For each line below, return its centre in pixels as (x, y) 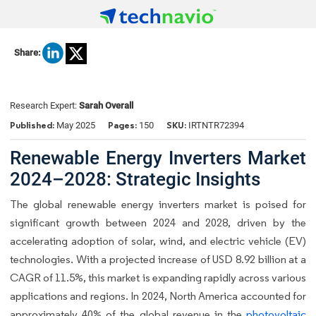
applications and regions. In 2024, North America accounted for (158, 296)
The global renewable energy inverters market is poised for (158, 204)
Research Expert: (44, 106)
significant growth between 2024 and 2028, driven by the (158, 222)
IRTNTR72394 (215, 126)
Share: (27, 53)
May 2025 (76, 126)
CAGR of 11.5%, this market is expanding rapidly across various (158, 277)
